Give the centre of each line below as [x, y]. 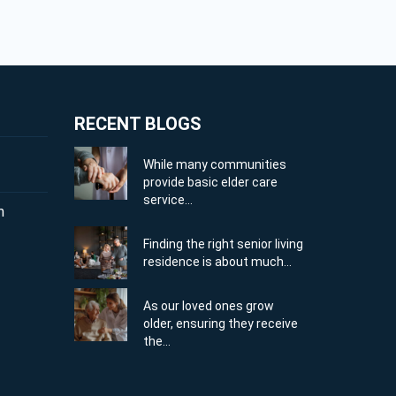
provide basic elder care [211, 182]
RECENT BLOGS [137, 123]
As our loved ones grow [209, 305]
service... [168, 199]
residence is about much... [218, 261]
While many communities [215, 164]
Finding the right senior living [224, 244]
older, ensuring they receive [221, 323]
